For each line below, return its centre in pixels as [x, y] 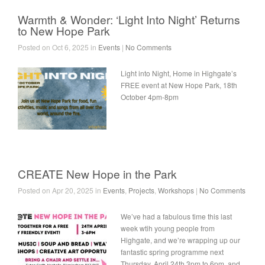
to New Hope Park [64, 30]
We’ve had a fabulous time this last [176, 216]
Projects [141, 190]
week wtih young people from [168, 228]
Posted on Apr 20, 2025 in [60, 190]
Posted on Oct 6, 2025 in [58, 47]
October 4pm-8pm [150, 97]
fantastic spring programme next [172, 252]
